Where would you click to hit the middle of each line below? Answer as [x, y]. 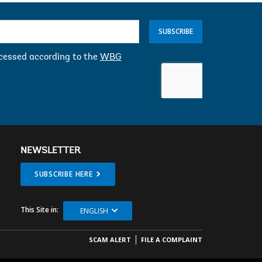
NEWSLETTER [50, 151]
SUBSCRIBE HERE [63, 174]
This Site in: [39, 210]
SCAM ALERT [110, 240]
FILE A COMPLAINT [172, 240]
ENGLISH [94, 211]
